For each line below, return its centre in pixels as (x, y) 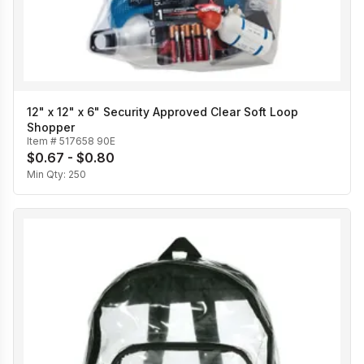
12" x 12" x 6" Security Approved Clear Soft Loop (162, 111)
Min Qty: (48, 174)
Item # (43, 141)
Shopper (51, 127)
